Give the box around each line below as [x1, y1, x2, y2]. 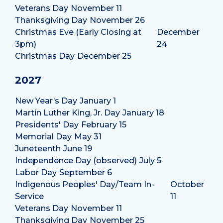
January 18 [122, 108, 164, 118]
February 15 [81, 120, 126, 130]
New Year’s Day [15, 96, 77, 106]
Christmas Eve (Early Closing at [15, 27, 141, 37]
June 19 [63, 144, 92, 154]
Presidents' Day [15, 120, 79, 130]
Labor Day [15, 168, 57, 178]
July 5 [139, 156, 161, 166]
